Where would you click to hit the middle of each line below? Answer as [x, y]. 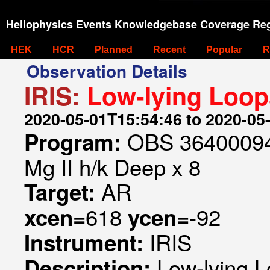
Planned [114, 50]
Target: [63, 192]
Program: [76, 142]
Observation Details [107, 71]
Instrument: [87, 242]
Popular [224, 50]
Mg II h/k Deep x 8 [112, 166]
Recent [169, 50]
